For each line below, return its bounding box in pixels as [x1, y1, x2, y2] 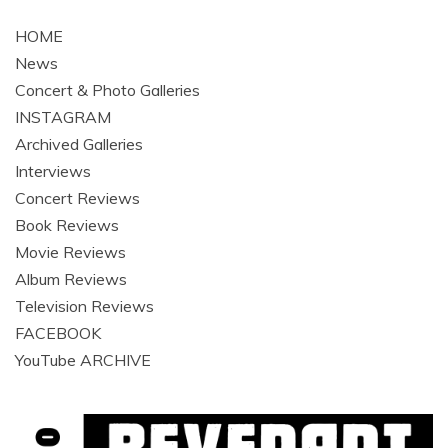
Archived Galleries [15, 134, 143, 154]
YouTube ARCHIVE [15, 350, 151, 370]
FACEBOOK [15, 323, 101, 343]
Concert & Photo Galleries [15, 80, 200, 100]
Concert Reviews [15, 188, 140, 208]
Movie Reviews [15, 242, 126, 262]
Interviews [15, 161, 91, 181]
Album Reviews [15, 269, 127, 289]
